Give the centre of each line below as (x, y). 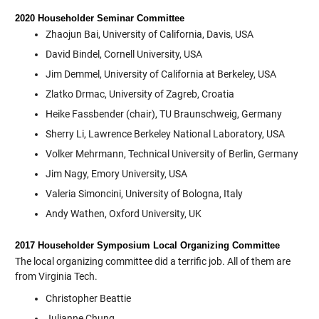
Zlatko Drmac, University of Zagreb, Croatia (140, 94)
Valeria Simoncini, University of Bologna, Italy (144, 194)
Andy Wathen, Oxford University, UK (123, 214)
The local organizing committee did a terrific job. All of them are (152, 262)
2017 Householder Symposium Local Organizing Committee (147, 246)
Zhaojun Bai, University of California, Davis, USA (149, 35)
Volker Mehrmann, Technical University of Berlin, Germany (172, 154)
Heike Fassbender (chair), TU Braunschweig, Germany (163, 114)
